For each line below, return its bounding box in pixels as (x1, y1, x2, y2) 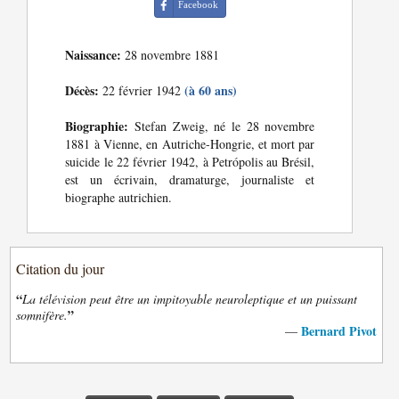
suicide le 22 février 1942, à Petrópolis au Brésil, (65, 153, 315, 171)
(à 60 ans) (184, 81, 238, 101)
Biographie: (65, 117, 129, 136)
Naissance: (65, 45, 122, 65)
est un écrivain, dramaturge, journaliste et (65, 171, 315, 189)
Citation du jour (16, 259, 105, 279)
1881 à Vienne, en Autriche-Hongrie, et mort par (65, 135, 315, 153)
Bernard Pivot (300, 322, 377, 341)
